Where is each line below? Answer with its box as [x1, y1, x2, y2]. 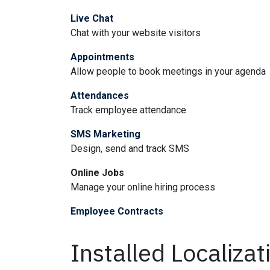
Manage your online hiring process [71, 181, 215, 193]
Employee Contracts [71, 206, 163, 217]
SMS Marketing [71, 128, 140, 140]
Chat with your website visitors [71, 27, 201, 39]
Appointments [71, 51, 134, 63]
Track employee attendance [71, 104, 186, 116]
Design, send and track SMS [71, 143, 189, 154]
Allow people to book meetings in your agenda [71, 66, 266, 77]
